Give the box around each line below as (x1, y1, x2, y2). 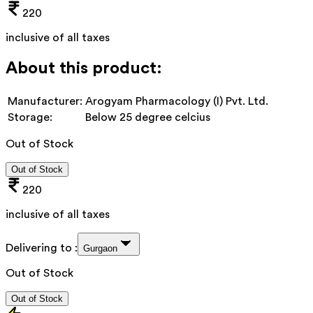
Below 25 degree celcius (85, 111, 210, 123)
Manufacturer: (8, 95, 82, 107)
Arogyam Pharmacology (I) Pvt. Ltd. (85, 95, 268, 107)
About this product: (6, 59, 162, 77)
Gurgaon (83, 242, 117, 254)
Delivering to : (6, 242, 78, 254)
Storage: (8, 111, 52, 123)
